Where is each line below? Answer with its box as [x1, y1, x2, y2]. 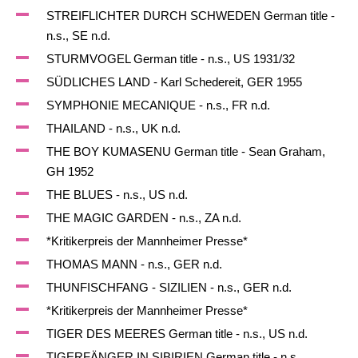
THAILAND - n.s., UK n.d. [46, 121, 181, 135]
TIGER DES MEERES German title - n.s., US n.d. [46, 327, 308, 340]
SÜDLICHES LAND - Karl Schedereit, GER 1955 [46, 75, 302, 89]
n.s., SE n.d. [46, 29, 110, 42]
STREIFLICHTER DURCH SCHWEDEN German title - [46, 9, 335, 22]
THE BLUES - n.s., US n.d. [46, 188, 188, 201]
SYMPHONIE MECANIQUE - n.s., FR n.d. [46, 98, 270, 112]
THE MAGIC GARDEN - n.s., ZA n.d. [46, 211, 241, 225]
